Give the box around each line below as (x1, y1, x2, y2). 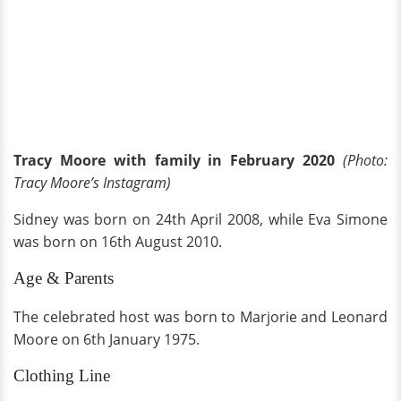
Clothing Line (13, 366, 110, 386)
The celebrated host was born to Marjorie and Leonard (13, 307, 388, 328)
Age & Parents (13, 269, 114, 288)
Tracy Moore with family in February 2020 (13, 150, 336, 171)
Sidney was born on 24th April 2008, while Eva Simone (13, 209, 388, 230)
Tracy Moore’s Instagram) (13, 173, 171, 193)
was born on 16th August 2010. (13, 232, 222, 252)
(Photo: (343, 150, 388, 171)
